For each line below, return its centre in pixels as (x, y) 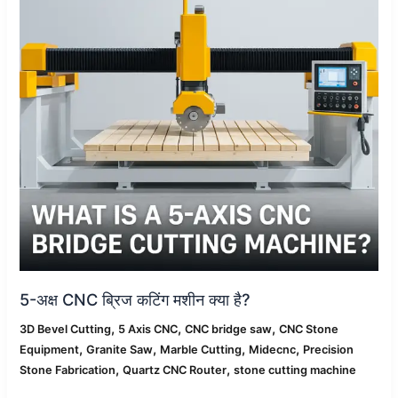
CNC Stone (309, 330)
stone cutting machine (295, 370)
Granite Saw (120, 350)
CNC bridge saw (229, 330)
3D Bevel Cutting (66, 330)
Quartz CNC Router (175, 370)
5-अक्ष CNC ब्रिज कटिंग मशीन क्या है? (135, 300)
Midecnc (273, 350)
